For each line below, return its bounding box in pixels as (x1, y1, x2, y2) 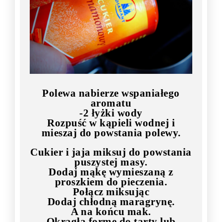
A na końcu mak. (71, 206, 151, 218)
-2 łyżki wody (79, 107, 143, 119)
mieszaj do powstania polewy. (41, 127, 181, 139)
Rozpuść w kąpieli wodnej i (47, 117, 175, 129)
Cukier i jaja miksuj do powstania (30, 146, 192, 159)
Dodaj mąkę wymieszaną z (49, 166, 173, 178)
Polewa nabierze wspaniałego (42, 87, 180, 100)
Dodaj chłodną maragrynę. (47, 196, 175, 208)
